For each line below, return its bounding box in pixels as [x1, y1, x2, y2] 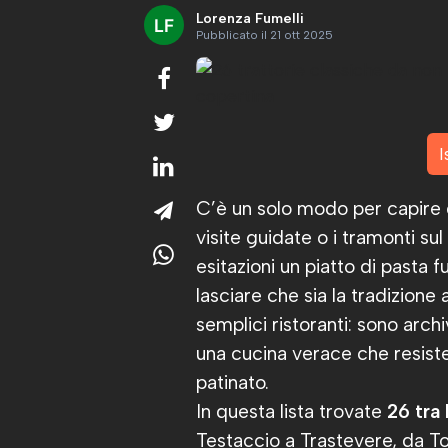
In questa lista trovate [196, 400, 387, 424]
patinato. [196, 371, 269, 395]
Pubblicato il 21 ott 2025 [196, 28, 333, 42]
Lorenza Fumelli [196, 10, 304, 27]
